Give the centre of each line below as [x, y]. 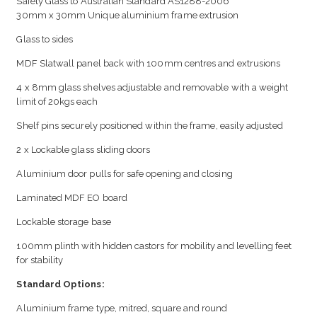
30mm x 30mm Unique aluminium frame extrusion [128, 16]
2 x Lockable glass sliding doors [83, 150]
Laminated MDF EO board [72, 198]
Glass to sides [45, 40]
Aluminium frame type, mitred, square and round [122, 309]
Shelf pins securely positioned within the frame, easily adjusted [150, 126]
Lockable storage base [64, 222]
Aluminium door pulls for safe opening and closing [125, 174]
